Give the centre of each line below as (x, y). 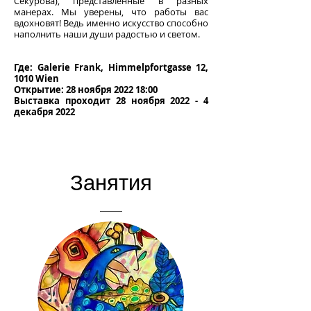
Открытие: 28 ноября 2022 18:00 (86, 89)
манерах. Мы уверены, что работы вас (111, 11)
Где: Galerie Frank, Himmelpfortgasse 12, (111, 67)
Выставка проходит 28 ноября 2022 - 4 (111, 100)
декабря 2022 (44, 111)
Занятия (111, 182)
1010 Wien (36, 78)
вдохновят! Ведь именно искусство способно (111, 23)
